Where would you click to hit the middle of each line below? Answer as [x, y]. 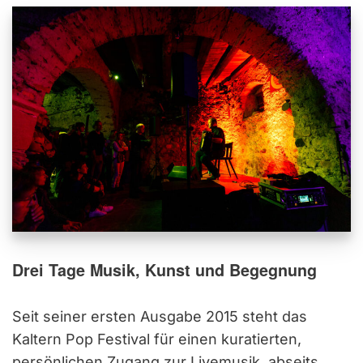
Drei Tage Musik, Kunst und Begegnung [164, 270]
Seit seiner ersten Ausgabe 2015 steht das [160, 317]
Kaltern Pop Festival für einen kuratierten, [157, 340]
